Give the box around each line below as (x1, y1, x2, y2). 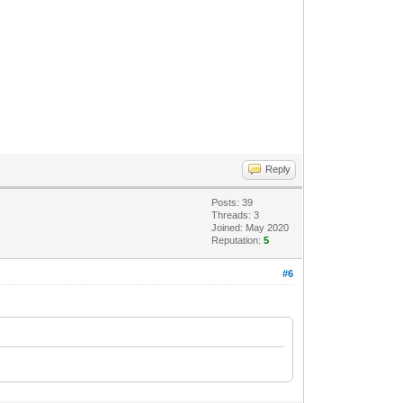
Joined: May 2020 (211, 221, 290, 233)
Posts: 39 (211, 196, 254, 208)
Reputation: (211, 234, 264, 246)
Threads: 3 (211, 209, 260, 220)
